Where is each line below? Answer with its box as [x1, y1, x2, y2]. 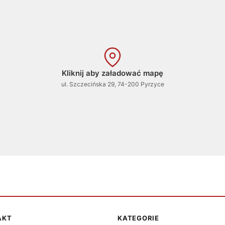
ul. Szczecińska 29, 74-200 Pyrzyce [61, 80, 164, 88]
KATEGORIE [118, 214, 160, 222]
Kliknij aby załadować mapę [62, 68, 163, 78]
